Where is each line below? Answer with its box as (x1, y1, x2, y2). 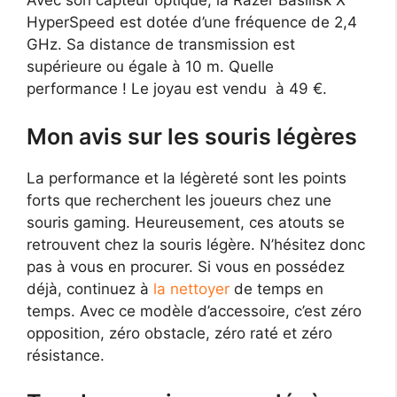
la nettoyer (149, 279, 230, 298)
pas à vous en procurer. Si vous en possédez (27, 257, 345, 276)
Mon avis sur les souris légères (27, 122, 357, 150)
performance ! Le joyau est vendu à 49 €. (27, 80, 327, 98)
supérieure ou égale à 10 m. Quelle (27, 58, 274, 76)
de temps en (230, 279, 323, 298)
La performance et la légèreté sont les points (27, 168, 346, 187)
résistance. (27, 346, 105, 364)
